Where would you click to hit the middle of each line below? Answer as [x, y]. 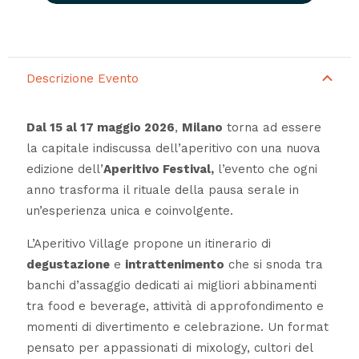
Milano [202, 128]
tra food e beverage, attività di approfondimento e [175, 307]
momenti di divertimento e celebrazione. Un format [177, 327]
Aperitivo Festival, [158, 169]
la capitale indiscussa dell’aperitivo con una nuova [173, 149]
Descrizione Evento [82, 78]
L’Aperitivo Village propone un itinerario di [148, 244]
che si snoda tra [273, 265]
